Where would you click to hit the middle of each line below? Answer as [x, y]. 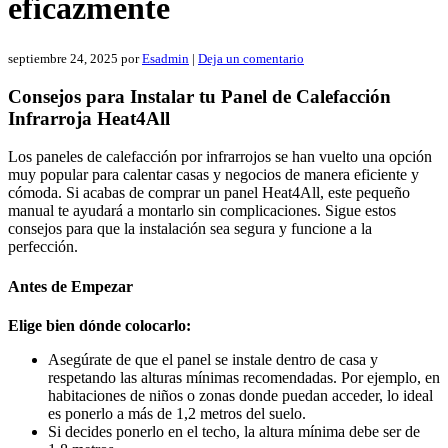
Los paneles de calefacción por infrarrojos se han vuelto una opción [220, 157]
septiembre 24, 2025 [63, 58]
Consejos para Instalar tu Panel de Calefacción [199, 96]
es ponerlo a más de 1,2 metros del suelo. [177, 413]
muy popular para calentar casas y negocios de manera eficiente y [213, 175]
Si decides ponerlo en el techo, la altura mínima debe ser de [234, 431]
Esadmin [165, 58]
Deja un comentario [251, 58]
